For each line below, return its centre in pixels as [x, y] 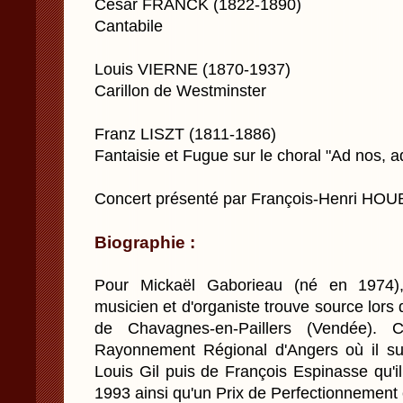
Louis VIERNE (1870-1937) [193, 69]
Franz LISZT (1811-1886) [185, 134]
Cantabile [129, 26]
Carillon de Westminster [180, 91]
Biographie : [145, 242]
